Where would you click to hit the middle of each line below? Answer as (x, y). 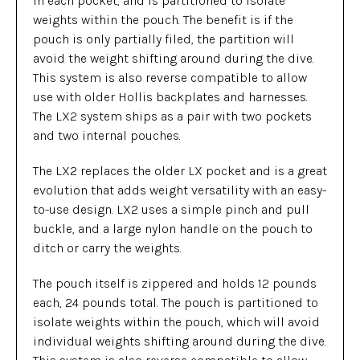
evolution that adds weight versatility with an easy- (180, 190)
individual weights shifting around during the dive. (180, 341)
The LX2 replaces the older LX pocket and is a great (180, 171)
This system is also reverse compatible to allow (170, 78)
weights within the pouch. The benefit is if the (163, 20)
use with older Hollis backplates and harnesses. (170, 97)
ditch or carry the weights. (107, 248)
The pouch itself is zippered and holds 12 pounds (175, 283)
